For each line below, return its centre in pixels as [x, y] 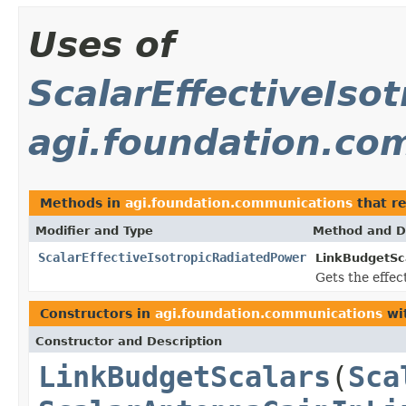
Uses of [101, 44]
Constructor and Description [129, 341]
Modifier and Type [94, 230]
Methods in [82, 203]
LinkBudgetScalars [184, 377]
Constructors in [97, 313]
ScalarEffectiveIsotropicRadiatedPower [172, 257]
